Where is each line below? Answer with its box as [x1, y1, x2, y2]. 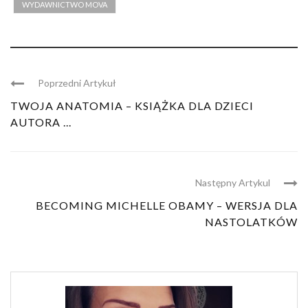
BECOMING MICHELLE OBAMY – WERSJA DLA [36, 199, 298, 212]
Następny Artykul [195, 177, 270, 189]
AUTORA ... [10, 115, 71, 129]
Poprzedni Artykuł [38, 77, 116, 89]
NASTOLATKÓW [205, 215, 298, 229]
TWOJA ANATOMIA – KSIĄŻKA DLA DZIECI [10, 99, 254, 113]
